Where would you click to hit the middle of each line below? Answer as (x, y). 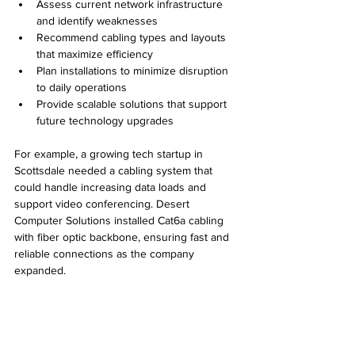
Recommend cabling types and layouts (133, 38)
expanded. (40, 271)
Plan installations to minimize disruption (134, 71)
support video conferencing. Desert (103, 204)
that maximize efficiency (95, 54)
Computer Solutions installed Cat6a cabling (120, 221)
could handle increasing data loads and (112, 187)
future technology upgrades (105, 121)
